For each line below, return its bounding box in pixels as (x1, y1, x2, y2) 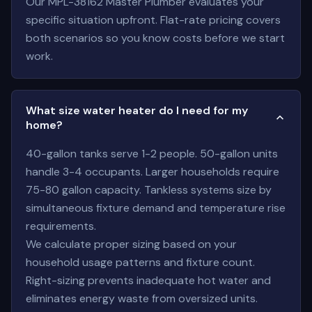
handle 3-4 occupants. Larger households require (26, 164, 279, 179)
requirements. (26, 219, 96, 233)
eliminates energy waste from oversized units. (26, 291, 258, 306)
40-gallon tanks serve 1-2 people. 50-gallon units (26, 146, 278, 161)
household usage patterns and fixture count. (26, 255, 255, 270)
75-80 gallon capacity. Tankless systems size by (26, 182, 272, 197)
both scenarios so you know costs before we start (26, 31, 285, 45)
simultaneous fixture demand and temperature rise (26, 201, 286, 215)
